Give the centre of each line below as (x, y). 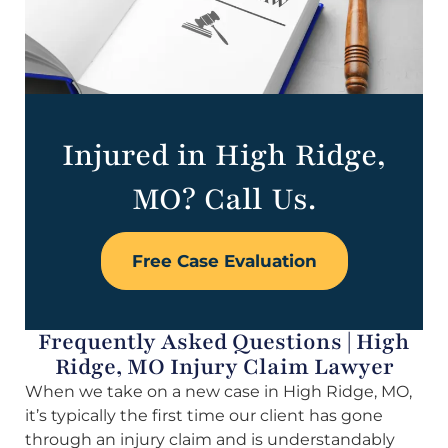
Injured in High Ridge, (224, 156)
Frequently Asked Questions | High (224, 342)
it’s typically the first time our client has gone (204, 416)
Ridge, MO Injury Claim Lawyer (224, 367)
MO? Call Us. (224, 200)
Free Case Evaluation (224, 261)
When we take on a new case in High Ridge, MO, (218, 392)
